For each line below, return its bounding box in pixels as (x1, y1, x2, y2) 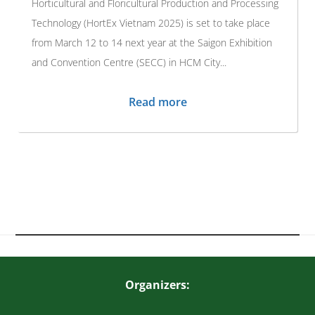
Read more (128, 94, 187, 110)
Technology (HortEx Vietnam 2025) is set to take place (32, 15, 270, 30)
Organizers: (125, 276, 190, 292)
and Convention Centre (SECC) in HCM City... (32, 55, 226, 69)
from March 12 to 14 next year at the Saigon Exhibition (32, 35, 272, 49)
